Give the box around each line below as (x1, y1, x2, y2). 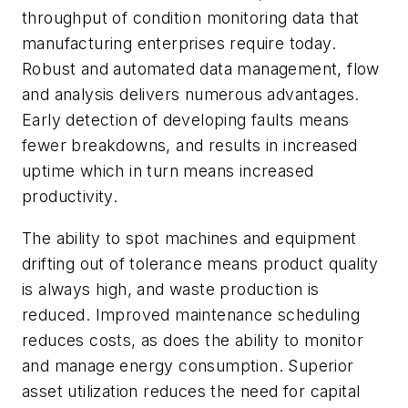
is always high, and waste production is (22, 279, 320, 299)
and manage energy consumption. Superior (22, 355, 354, 375)
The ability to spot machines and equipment (22, 228, 357, 248)
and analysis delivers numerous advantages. (22, 84, 360, 104)
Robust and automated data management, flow (22, 58, 380, 78)
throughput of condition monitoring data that (22, 7, 360, 27)
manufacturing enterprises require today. (22, 33, 336, 53)
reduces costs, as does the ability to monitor (22, 330, 363, 350)
